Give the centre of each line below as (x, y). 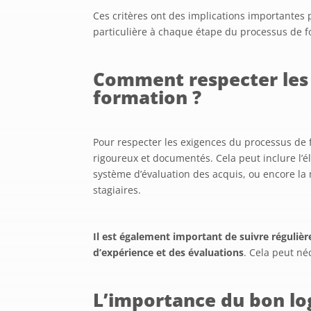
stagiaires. (117, 190)
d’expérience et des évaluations (169, 252)
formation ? (148, 97)
